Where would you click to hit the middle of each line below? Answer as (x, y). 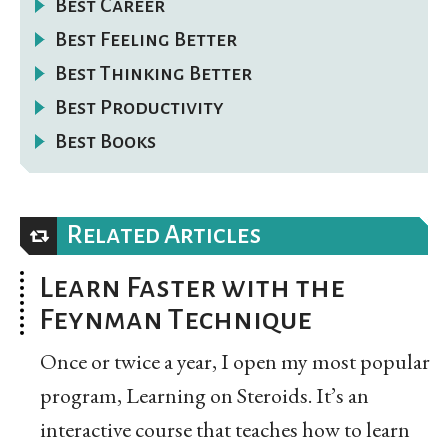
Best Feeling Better (146, 38)
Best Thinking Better (153, 72)
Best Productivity (139, 106)
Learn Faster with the (192, 286)
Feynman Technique (175, 318)
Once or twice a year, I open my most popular (235, 361)
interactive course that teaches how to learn (225, 429)
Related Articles (164, 234)
